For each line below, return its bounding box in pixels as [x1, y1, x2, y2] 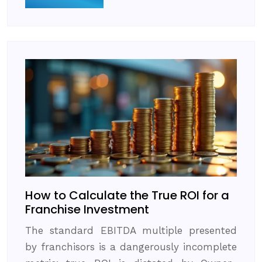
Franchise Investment [25, 201, 149, 218]
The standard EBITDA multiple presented [25, 225, 237, 237]
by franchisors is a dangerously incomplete [25, 241, 237, 253]
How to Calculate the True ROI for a [25, 187, 229, 204]
